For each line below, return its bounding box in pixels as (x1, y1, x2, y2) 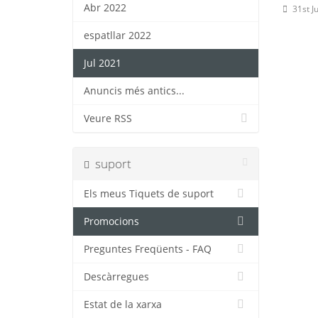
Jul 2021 (84, 57, 121, 70)
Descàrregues (84, 270, 149, 284)
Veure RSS (84, 112, 132, 126)
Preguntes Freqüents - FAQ (84, 243, 212, 256)
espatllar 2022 (84, 29, 151, 43)
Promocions (84, 215, 139, 229)
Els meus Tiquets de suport (84, 187, 214, 201)
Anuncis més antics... (84, 84, 185, 98)
